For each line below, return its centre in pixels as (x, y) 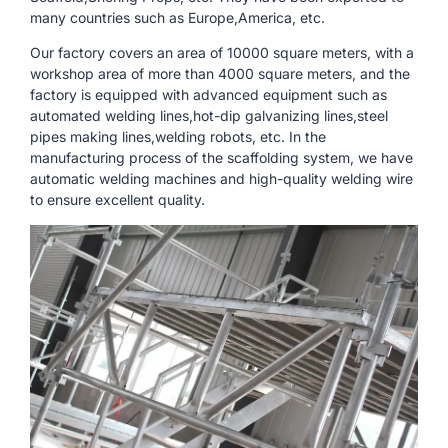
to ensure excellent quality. (117, 200)
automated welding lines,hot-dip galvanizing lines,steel (209, 116)
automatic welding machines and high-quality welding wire (221, 179)
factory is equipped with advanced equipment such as (208, 95)
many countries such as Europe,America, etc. (177, 17)
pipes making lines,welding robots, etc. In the (178, 137)
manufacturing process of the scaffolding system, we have (221, 158)
